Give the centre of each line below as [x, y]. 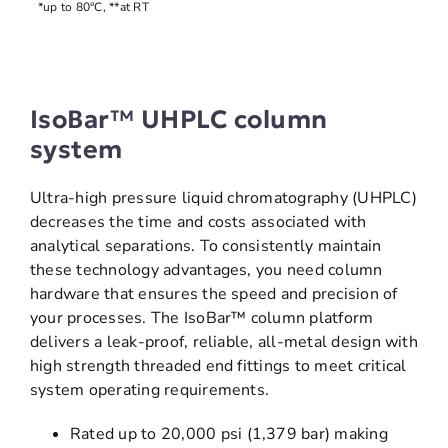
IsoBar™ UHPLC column [178, 120]
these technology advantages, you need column [206, 269]
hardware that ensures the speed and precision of [213, 293]
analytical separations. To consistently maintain [205, 245]
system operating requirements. [149, 389]
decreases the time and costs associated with [198, 221]
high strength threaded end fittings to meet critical [218, 365]
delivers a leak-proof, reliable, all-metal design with [223, 341]
